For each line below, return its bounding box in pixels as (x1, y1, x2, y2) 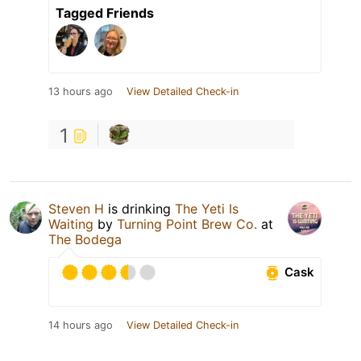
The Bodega (48, 230, 122, 247)
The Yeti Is (175, 200, 239, 217)
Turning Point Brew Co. (117, 215, 257, 232)
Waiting (48, 215, 93, 232)
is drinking (104, 200, 175, 217)
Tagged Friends (56, 4, 154, 21)
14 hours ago (48, 318, 113, 331)
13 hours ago (48, 85, 113, 98)
